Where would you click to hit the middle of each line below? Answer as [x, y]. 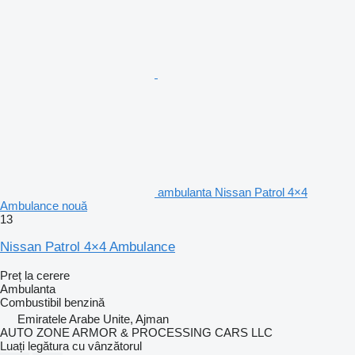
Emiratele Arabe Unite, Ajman [93, 319]
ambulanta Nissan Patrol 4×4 [233, 192]
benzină [84, 302]
